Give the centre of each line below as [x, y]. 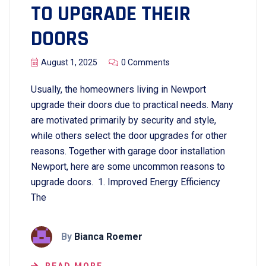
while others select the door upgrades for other [129, 136]
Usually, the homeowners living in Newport [118, 89]
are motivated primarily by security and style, [123, 120]
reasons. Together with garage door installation [128, 151]
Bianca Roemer [108, 237]
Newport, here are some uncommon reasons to [128, 167]
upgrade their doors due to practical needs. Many [132, 105]
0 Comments [145, 62]
